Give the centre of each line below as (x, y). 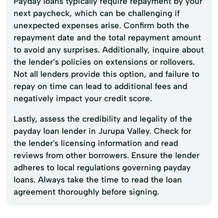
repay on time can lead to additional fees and (100, 86)
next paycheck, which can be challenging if (97, 13)
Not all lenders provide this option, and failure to (107, 74)
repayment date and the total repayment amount (107, 37)
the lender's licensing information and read (96, 143)
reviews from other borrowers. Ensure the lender (107, 155)
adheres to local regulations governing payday (102, 167)
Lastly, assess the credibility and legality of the (103, 118)
